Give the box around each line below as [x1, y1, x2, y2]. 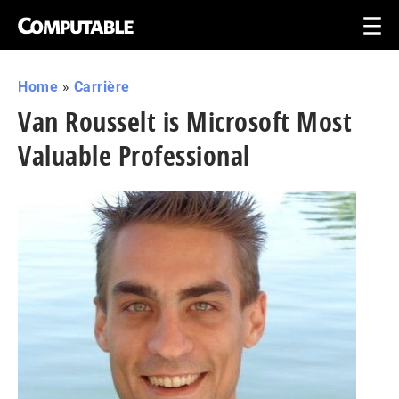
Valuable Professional [18, 137, 250, 174]
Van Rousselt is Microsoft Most [18, 103, 352, 140]
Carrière [73, 78, 130, 95]
